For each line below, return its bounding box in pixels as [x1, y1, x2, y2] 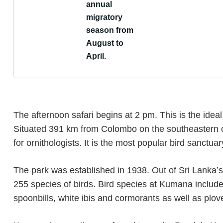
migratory [86, 13, 122, 21]
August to [86, 39, 123, 47]
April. [86, 52, 106, 60]
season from [86, 26, 133, 34]
